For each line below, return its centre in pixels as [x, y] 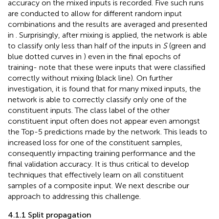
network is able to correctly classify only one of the [97, 100]
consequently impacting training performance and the [102, 153]
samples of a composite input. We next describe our [99, 186]
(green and [186, 46]
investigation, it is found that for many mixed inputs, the [104, 89]
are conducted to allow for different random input [95, 14]
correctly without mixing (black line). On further [90, 78]
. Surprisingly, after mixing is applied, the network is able [111, 35]
